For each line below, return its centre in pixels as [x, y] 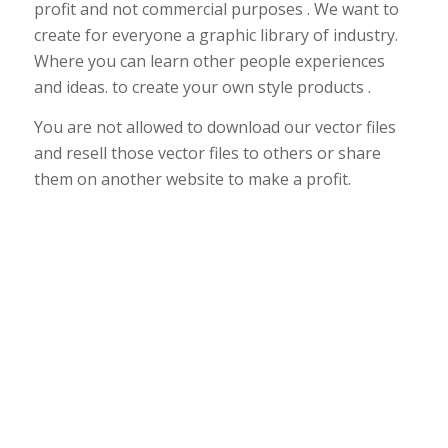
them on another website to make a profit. [192, 178]
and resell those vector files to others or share [207, 152]
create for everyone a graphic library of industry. [215, 35]
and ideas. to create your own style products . [202, 87]
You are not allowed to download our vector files [214, 126]
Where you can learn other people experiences [209, 61]
